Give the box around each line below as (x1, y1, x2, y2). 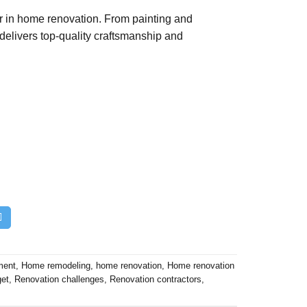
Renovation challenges (14, 274, 104, 285)
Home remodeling (21, 260, 90, 271)
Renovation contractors (110, 274, 201, 285)
